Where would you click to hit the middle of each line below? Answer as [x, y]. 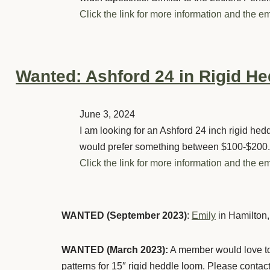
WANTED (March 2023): [115, 250]
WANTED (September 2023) [124, 215]
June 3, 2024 [107, 114]
